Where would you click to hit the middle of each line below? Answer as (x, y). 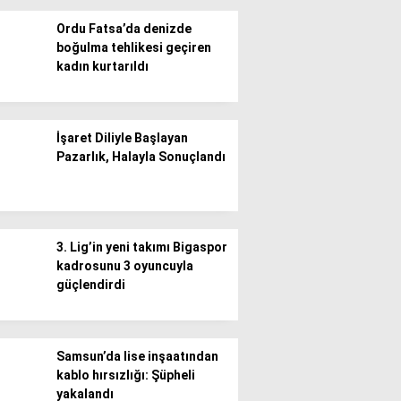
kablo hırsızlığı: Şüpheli (126, 375)
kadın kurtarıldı (102, 66)
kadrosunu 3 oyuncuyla (125, 266)
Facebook (294, 246)
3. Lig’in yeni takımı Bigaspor (142, 247)
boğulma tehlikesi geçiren (134, 47)
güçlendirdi (91, 285)
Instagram (295, 346)
